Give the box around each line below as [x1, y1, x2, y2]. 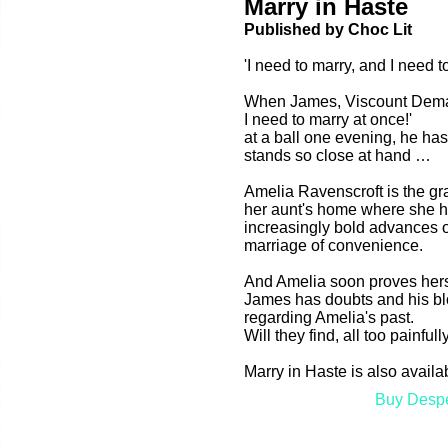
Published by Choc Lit [244, 20, 412, 38]
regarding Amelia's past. [244, 308, 414, 326]
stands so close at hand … [244, 146, 431, 164]
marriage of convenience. [244, 236, 423, 254]
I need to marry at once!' [244, 110, 412, 128]
